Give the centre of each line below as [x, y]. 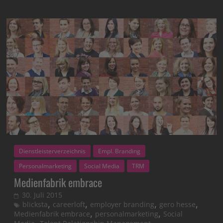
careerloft [69, 205]
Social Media [102, 166]
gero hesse [178, 205]
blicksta [35, 205]
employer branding [122, 205]
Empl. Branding [119, 151]
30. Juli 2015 [42, 195]
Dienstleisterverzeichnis [53, 151]
